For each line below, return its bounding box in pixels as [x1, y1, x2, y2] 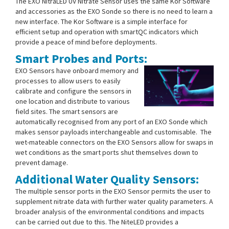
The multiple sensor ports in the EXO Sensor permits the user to [15, 186, 211, 196]
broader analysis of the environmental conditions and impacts [15, 207, 204, 216]
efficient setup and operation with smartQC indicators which [15, 27, 198, 36]
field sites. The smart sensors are [15, 106, 118, 116]
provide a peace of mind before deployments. [15, 37, 157, 47]
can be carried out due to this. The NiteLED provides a [15, 217, 178, 226]
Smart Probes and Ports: [15, 50, 147, 66]
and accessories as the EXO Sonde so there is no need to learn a [15, 6, 213, 16]
